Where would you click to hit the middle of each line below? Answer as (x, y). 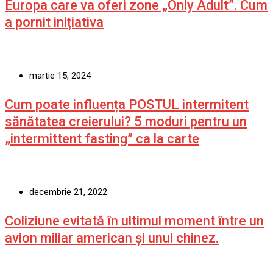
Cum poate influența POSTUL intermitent (127, 104)
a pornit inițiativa (54, 22)
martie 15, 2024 (60, 75)
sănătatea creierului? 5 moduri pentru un (126, 121)
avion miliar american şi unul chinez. (112, 238)
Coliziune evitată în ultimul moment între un (134, 221)
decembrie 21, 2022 (68, 192)
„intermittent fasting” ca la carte (102, 138)
